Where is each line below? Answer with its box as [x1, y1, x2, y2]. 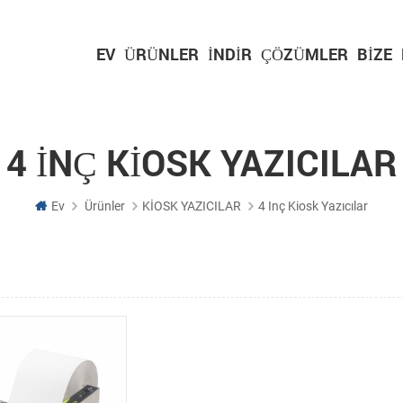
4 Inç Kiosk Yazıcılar [258, 199, 368, 214]
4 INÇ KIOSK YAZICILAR [6, 139, 397, 186]
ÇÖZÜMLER [261, 43, 348, 65]
